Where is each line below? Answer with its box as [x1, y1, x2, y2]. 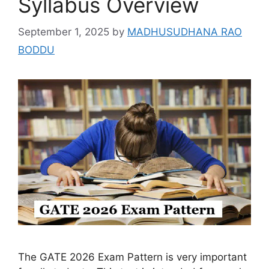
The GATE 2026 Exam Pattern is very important [18, 250, 247, 263]
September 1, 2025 [18, 25, 109, 38]
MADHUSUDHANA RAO [127, 25, 242, 38]
